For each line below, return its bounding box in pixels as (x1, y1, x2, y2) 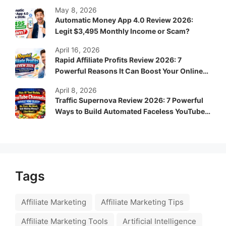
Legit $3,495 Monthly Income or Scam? (55, 27, 190, 36)
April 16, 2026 (55, 46, 100, 54)
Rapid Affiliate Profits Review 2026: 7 (55, 55, 182, 65)
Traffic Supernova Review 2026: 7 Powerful (55, 95, 203, 104)
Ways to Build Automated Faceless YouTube (55, 106, 205, 116)
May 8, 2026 (55, 6, 97, 15)
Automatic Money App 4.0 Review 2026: (55, 16, 193, 25)
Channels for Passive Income (55, 118, 155, 127)
